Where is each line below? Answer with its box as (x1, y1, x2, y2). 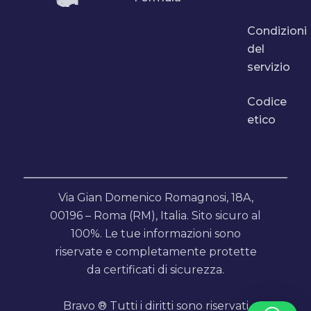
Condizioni (247, 24, 308, 38)
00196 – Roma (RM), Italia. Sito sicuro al (50, 209, 261, 223)
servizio (247, 60, 291, 74)
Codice (247, 95, 287, 109)
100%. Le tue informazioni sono (70, 227, 241, 241)
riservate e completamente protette (54, 245, 257, 259)
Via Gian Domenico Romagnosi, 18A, (58, 191, 253, 205)
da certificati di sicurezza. (87, 263, 224, 277)
